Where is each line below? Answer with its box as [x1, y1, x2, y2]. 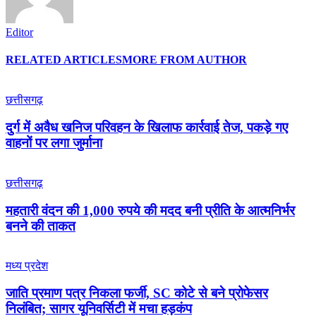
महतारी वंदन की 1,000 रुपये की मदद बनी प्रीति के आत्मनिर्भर [6, 202, 295, 218]
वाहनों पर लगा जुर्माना [6, 135, 102, 151]
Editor [6, 25, 33, 38]
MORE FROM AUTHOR [122, 54, 247, 66]
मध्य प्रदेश [6, 260, 48, 272]
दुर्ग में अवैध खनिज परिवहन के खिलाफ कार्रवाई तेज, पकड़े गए [6, 120, 288, 135]
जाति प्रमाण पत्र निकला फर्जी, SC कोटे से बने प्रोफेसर [6, 285, 268, 300]
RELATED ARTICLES [6, 54, 122, 66]
